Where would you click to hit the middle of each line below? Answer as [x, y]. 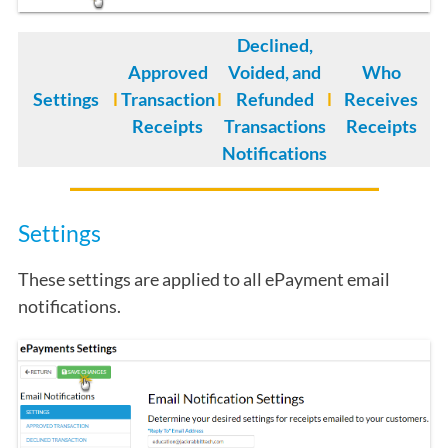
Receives [381, 99]
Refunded [274, 99]
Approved [167, 72]
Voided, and [274, 72]
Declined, [274, 45]
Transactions [274, 126]
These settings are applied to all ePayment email [204, 278]
